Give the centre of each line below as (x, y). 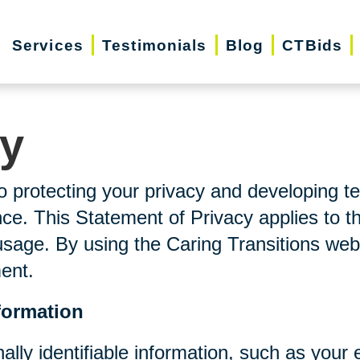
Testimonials (155, 45)
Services (47, 45)
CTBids (313, 45)
